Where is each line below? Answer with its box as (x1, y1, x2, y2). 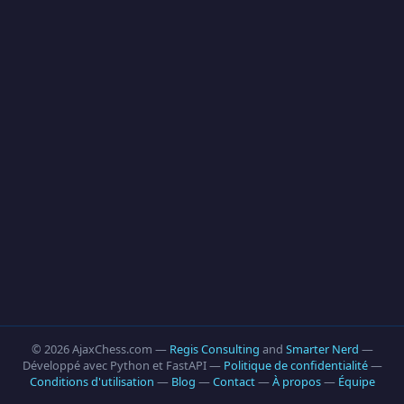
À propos (271, 373, 321, 390)
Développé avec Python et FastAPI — (22, 357, 224, 373)
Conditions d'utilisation (29, 373, 154, 390)
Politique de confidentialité (223, 357, 368, 373)
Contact (212, 373, 255, 390)
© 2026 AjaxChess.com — (31, 341, 170, 357)
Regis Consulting (169, 341, 260, 357)
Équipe (337, 373, 375, 390)
